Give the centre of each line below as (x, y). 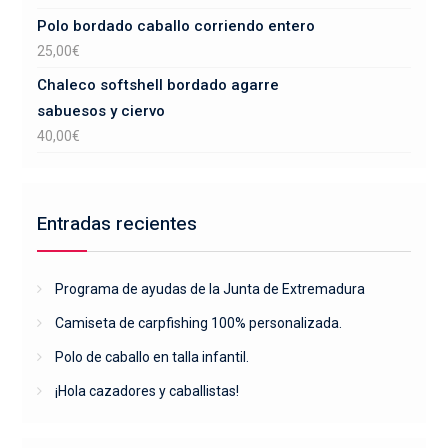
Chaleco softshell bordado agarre (157, 84)
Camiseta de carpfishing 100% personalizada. (198, 322)
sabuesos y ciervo (100, 110)
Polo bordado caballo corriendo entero (175, 25)
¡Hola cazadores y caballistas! (146, 390)
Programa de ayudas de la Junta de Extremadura (209, 288)
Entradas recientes (116, 223)
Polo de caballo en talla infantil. (151, 356)
